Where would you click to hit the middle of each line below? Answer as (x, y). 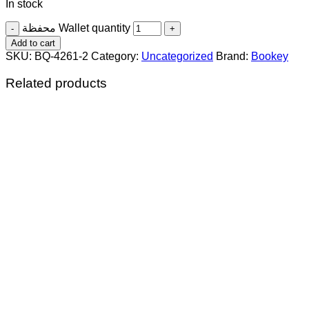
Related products (56, 83)
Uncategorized (177, 56)
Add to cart (33, 43)
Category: (116, 56)
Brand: (233, 56)
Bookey (270, 56)
